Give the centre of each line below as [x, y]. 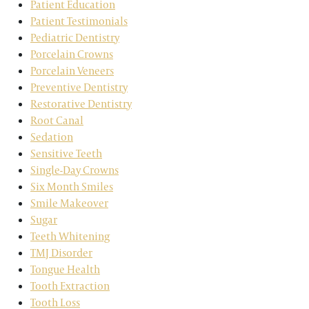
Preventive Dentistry [79, 87]
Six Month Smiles [72, 187]
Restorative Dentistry [81, 104]
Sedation [52, 137]
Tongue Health [65, 269]
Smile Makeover [69, 203]
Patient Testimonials [79, 21]
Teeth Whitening [70, 236]
